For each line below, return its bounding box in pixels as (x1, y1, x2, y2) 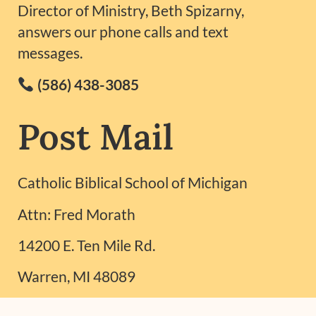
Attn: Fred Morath (18, 205, 135, 223)
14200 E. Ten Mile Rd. (18, 236, 155, 254)
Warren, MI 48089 (18, 267, 135, 286)
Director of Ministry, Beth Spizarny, (18, 1, 244, 20)
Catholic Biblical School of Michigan (18, 174, 248, 192)
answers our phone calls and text (18, 23, 229, 41)
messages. (18, 44, 83, 62)
